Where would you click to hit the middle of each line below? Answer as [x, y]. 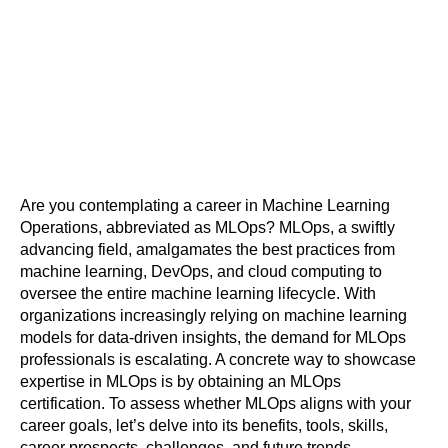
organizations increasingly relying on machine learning [213, 315]
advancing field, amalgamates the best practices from [207, 249]
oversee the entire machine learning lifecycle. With [198, 293]
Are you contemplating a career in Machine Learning [205, 205]
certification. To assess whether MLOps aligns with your [215, 403]
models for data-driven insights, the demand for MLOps [213, 337]
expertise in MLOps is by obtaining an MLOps [180, 381]
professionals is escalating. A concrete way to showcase [218, 359]
